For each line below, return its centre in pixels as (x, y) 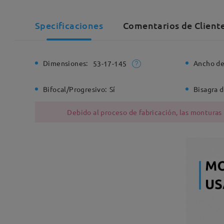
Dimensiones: (65, 63)
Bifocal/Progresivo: (75, 89)
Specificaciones (69, 25)
